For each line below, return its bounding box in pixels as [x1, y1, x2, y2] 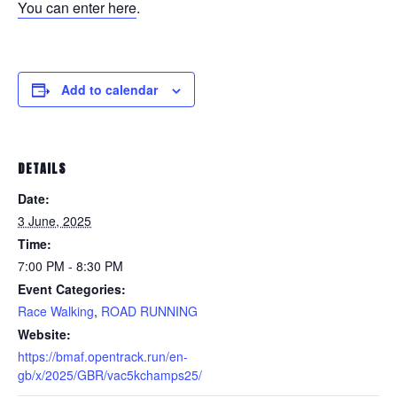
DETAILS [18, 160, 66, 178]
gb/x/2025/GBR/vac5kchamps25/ [18, 366, 202, 384]
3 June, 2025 [18, 212, 91, 230]
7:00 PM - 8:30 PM [18, 257, 123, 275]
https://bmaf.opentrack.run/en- [18, 347, 188, 365]
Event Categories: [18, 280, 126, 298]
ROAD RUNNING [101, 302, 198, 320]
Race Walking [18, 302, 94, 320]
